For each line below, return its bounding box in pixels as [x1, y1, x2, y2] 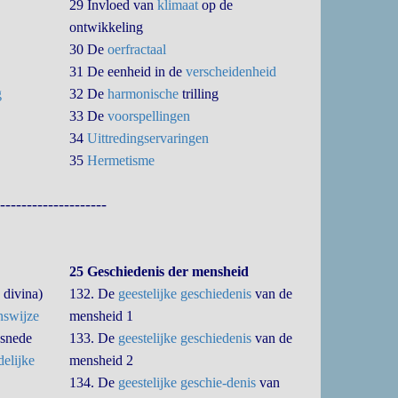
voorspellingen [107, 108, 191, 123]
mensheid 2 [69, 353, 134, 368]
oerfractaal [107, 42, 167, 57]
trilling [179, 86, 219, 101]
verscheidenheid [186, 64, 277, 79]
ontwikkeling [69, 20, 144, 35]
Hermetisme [87, 153, 155, 168]
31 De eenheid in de [69, 64, 187, 79]
